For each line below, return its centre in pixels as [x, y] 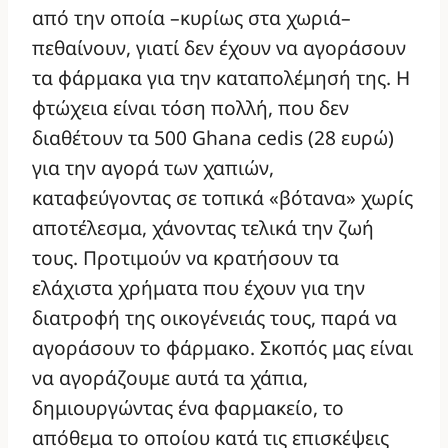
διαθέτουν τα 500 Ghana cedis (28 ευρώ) [213, 138]
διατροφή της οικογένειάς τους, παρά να [214, 318]
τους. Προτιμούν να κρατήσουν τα [185, 258]
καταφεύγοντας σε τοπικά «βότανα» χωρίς [222, 198]
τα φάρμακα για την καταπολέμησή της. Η [221, 78]
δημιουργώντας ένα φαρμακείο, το [188, 408]
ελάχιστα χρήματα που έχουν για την [198, 288]
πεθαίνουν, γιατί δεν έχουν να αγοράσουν [219, 48]
